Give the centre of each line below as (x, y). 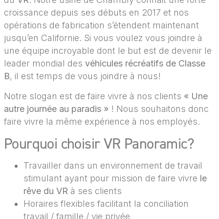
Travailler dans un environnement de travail (113, 165)
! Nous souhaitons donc (159, 109)
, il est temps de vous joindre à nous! (85, 76)
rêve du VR (46, 191)
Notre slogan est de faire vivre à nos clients (94, 96)
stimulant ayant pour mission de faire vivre (112, 178)
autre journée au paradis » (56, 109)
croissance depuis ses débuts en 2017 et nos (96, 13)
